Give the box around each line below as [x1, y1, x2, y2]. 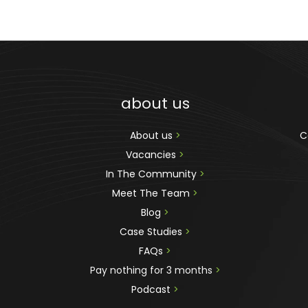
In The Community [105, 166, 199, 181]
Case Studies [120, 224, 186, 239]
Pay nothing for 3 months [89, 263, 215, 277]
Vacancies [126, 147, 179, 162]
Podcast [131, 282, 171, 296]
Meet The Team [112, 186, 193, 200]
